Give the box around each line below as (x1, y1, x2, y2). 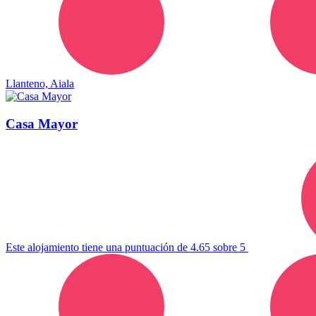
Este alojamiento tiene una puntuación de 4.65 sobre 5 (6, 241, 248, 253)
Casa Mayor (6, 116, 78, 132)
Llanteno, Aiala (6, 78, 74, 90)
